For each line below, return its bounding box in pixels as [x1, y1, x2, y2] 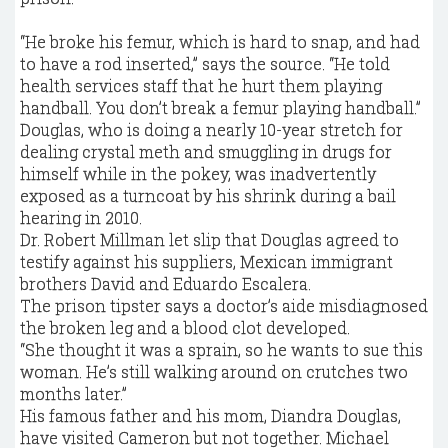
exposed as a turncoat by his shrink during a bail [20, 185, 396, 206]
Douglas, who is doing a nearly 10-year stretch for [20, 119, 403, 140]
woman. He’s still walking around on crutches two [20, 361, 408, 382]
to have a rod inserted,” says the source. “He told [20, 53, 390, 74]
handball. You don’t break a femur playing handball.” [20, 97, 421, 118]
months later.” [20, 383, 127, 404]
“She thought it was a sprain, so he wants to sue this [20, 339, 423, 360]
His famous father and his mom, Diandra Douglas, [20, 405, 401, 426]
